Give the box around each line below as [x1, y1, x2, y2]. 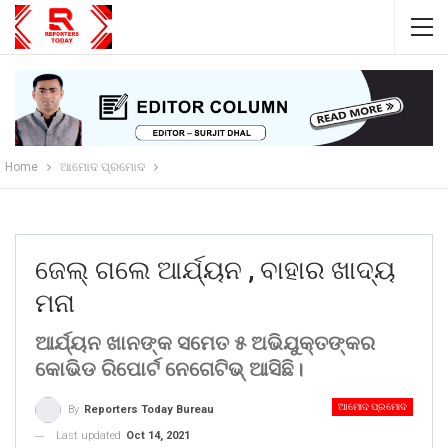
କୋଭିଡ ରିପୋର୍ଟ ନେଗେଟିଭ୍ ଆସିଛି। [35, 357, 303, 382]
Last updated [56, 429, 124, 443]
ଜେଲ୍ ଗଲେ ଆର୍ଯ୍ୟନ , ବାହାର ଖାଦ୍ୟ [35, 255, 395, 286]
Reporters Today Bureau [84, 403, 214, 417]
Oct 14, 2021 [126, 429, 190, 443]
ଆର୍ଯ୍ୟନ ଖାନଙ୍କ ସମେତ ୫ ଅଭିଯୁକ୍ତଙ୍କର [35, 331, 375, 356]
